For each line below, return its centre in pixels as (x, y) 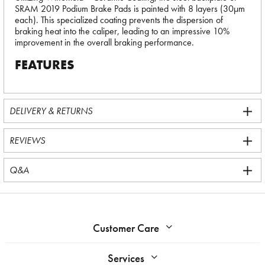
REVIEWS (27, 140)
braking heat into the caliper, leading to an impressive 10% (122, 31)
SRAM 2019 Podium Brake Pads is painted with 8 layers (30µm (130, 9)
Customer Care (126, 228)
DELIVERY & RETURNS (51, 111)
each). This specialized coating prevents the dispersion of (119, 20)
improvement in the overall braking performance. (104, 42)
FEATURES (45, 65)
